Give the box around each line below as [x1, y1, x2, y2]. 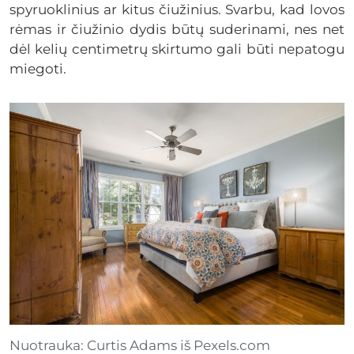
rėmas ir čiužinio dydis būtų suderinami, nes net [9, 21, 345, 37]
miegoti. [9, 60, 70, 77]
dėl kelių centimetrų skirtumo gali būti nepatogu [9, 40, 345, 57]
